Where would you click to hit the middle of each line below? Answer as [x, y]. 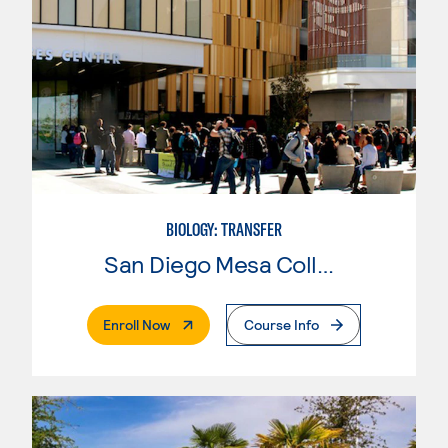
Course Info [281, 324]
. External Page [215, 323]
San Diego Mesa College [325, 263]
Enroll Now [136, 324]
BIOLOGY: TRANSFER [224, 229]
